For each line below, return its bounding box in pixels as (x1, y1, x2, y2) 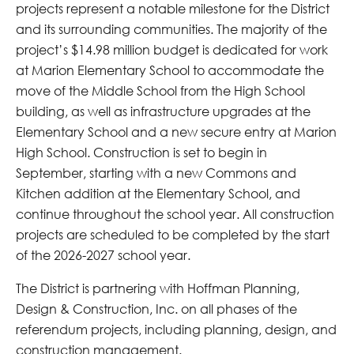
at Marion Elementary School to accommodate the (16, 61, 324, 78)
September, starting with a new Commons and (16, 164, 296, 181)
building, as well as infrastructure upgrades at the (16, 102, 311, 119)
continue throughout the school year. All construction (16, 205, 334, 222)
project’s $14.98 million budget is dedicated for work (16, 40, 328, 58)
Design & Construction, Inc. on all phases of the (16, 299, 297, 317)
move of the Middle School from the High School (16, 81, 305, 99)
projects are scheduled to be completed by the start (16, 225, 330, 243)
